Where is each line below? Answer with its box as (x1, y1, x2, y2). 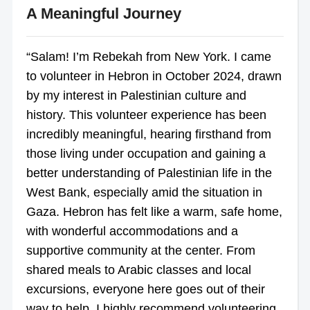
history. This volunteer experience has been (26, 107, 266, 122)
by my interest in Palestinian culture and (26, 88, 246, 102)
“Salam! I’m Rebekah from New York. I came (26, 49, 271, 64)
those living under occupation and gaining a (26, 146, 266, 161)
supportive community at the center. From (26, 243, 255, 257)
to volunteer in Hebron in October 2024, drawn (26, 69, 282, 83)
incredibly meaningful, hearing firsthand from (26, 127, 271, 141)
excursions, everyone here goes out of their (26, 282, 265, 296)
